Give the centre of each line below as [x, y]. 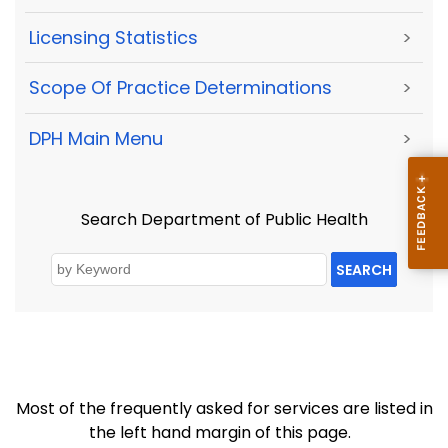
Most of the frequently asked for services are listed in [224, 409]
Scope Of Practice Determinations [180, 88]
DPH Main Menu [96, 138]
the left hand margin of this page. [224, 433]
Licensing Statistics [113, 38]
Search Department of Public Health [224, 219]
